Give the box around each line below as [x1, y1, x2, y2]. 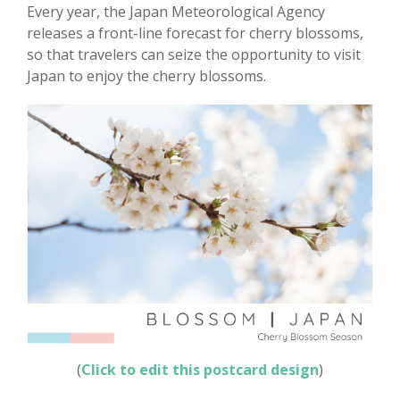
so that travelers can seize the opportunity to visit [27, 45, 361, 64]
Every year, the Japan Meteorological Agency [27, 2, 325, 21]
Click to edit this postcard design [81, 360, 319, 380]
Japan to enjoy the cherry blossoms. [27, 66, 266, 86]
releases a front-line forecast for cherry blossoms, [27, 23, 363, 43]
